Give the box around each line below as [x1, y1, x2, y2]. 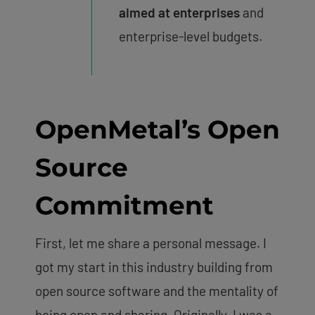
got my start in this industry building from [35, 258, 273, 275]
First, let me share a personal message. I [35, 234, 266, 251]
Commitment [35, 189, 214, 221]
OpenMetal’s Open [35, 113, 280, 145]
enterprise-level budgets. [118, 27, 262, 44]
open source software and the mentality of [35, 282, 278, 299]
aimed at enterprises [118, 4, 240, 20]
